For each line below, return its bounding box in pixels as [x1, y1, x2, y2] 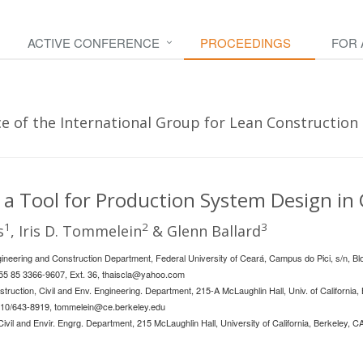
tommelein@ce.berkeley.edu [54, 300, 165, 313]
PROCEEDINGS [200, 34, 291, 51]
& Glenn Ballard [148, 221, 261, 241]
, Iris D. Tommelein [11, 221, 142, 241]
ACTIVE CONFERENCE [28, 34, 160, 51]
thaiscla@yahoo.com [102, 267, 185, 280]
